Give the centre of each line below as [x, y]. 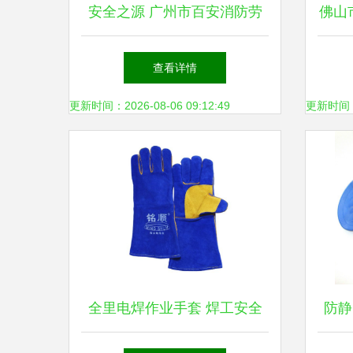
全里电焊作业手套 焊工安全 [175, 308]
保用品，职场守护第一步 [175, 59]
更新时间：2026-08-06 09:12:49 [150, 106]
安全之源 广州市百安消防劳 [175, 12]
